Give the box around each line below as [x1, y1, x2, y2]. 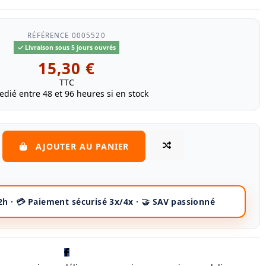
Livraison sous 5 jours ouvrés [23, 43, 116, 52]
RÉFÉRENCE [27, 31, 69, 40]
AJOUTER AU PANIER [36, 140, 129, 152]
